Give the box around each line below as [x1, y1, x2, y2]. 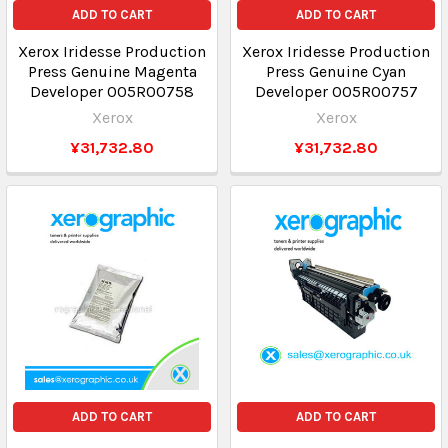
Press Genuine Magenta [27, 62, 197, 81]
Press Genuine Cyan [266, 62, 406, 81]
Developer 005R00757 [254, 82, 418, 101]
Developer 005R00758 [30, 82, 194, 101]
